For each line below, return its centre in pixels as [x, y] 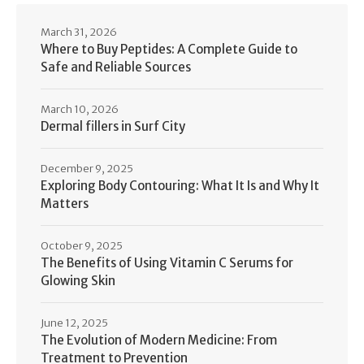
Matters [65, 203]
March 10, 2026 [80, 109]
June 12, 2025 [74, 323]
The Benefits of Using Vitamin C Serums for [167, 262]
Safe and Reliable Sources [116, 67]
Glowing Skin [78, 280]
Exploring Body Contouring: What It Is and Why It [180, 185]
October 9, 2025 [82, 245]
